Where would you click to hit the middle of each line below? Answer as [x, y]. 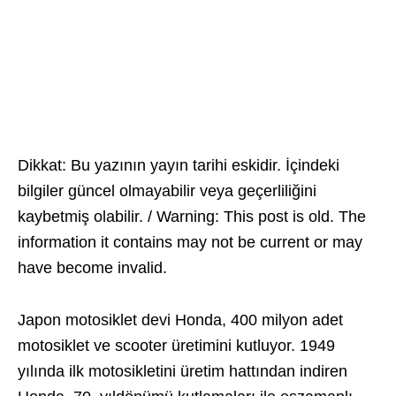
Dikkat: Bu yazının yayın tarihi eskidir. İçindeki [179, 165]
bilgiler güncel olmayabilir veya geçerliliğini [167, 191]
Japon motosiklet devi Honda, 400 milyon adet [180, 320]
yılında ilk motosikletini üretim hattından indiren [183, 371]
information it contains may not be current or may [190, 242]
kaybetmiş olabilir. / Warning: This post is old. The [192, 217]
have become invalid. [92, 268]
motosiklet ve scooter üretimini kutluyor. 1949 [176, 346]
